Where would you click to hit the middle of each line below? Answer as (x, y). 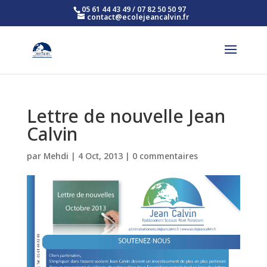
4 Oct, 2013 (100, 156)
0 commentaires (165, 156)
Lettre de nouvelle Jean (126, 116)
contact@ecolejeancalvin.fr (138, 17)
